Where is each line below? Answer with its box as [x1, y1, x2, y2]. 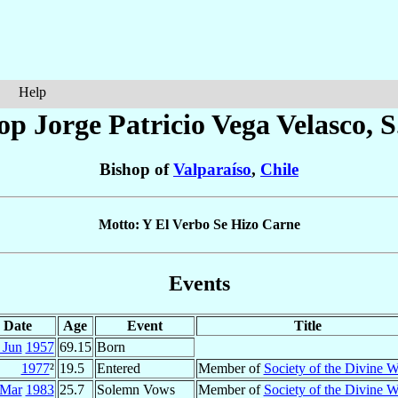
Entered [96, 360, 140, 376]
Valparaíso [173, 160, 251, 179]
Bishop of [99, 160, 173, 179]
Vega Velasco [211, 108, 366, 140]
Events [168, 271, 230, 295]
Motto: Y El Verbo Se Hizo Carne [98, 217, 300, 233]
